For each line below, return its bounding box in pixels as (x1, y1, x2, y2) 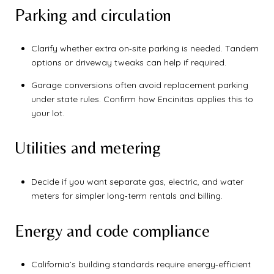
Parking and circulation (15, 4, 171, 24)
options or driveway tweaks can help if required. (31, 57, 226, 68)
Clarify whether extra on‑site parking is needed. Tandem (31, 43, 259, 54)
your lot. (31, 107, 64, 119)
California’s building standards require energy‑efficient (31, 259, 251, 270)
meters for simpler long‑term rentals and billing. (31, 190, 223, 201)
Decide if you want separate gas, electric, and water (31, 176, 243, 187)
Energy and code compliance (15, 220, 210, 240)
